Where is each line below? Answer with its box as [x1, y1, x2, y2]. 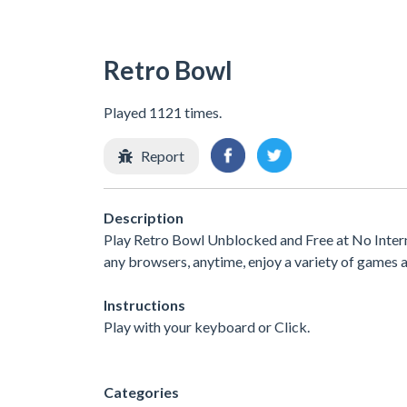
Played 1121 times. [104, 103, 222, 121]
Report [141, 146, 184, 164]
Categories [104, 383, 179, 402]
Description [104, 209, 184, 227]
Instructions [104, 296, 185, 314]
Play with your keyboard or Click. [104, 318, 310, 336]
